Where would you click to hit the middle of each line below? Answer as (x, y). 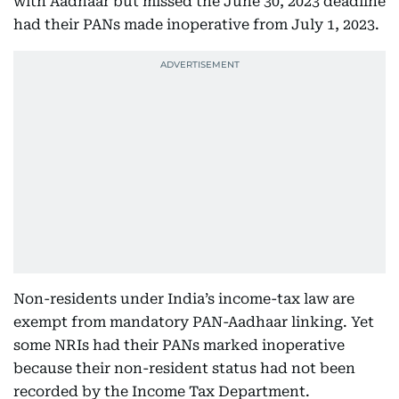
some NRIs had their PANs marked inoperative (179, 345)
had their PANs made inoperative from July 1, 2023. (196, 24)
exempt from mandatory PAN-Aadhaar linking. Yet (194, 322)
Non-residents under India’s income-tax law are (184, 299)
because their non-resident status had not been (184, 368)
